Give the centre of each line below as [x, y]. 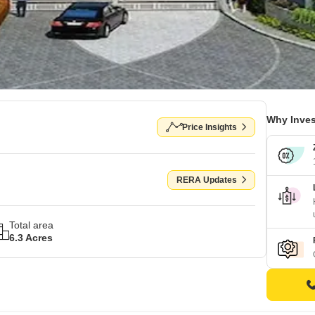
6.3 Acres [31, 238]
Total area [31, 225]
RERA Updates [207, 180]
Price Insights [210, 127]
